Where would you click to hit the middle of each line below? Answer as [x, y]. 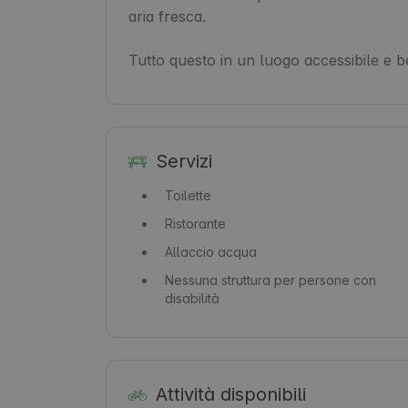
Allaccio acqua [211, 251]
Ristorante [195, 223]
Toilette [188, 195]
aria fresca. [167, 16]
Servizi [184, 161]
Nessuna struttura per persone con [270, 280]
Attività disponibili [230, 394]
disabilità [192, 298]
